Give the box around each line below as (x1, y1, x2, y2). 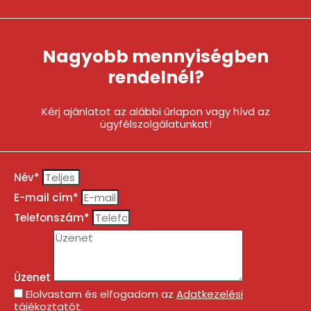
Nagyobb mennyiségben (42, 44, 269, 69)
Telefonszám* (14, 210, 92, 225)
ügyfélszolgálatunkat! (99, 116, 212, 131)
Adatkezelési (176, 286, 243, 301)
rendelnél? (107, 65, 204, 90)
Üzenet (14, 269, 53, 285)
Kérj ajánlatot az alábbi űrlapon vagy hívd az (41, 103, 270, 119)
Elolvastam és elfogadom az (26, 286, 176, 301)
